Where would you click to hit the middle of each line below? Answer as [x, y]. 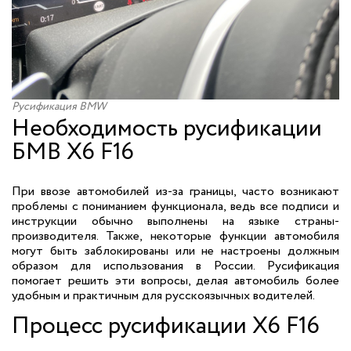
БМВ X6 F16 [73, 152]
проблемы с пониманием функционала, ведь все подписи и [175, 206]
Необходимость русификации [167, 129]
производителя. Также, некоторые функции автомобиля [175, 236]
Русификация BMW [59, 107]
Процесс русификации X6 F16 [166, 326]
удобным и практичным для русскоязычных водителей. [163, 296]
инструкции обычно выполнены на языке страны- [175, 221]
